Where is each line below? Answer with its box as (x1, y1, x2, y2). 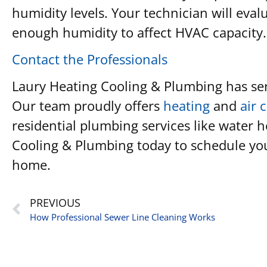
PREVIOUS (30, 195, 80, 210)
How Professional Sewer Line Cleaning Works (30, 211, 215, 224)
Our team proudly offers (12, 96, 163, 114)
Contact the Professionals (12, 49, 167, 68)
